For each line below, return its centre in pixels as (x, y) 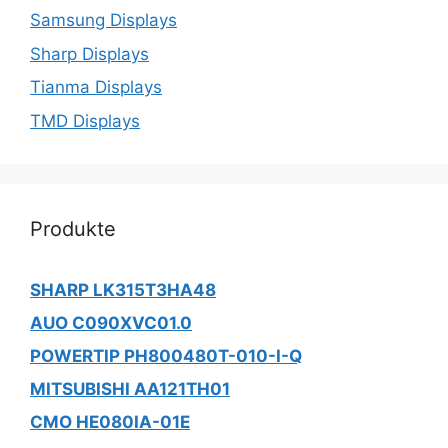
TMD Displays (85, 120)
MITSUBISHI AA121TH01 (130, 388)
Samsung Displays (103, 20)
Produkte (73, 228)
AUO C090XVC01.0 (111, 322)
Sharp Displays (89, 53)
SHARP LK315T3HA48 (123, 289)
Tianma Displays (96, 87)
